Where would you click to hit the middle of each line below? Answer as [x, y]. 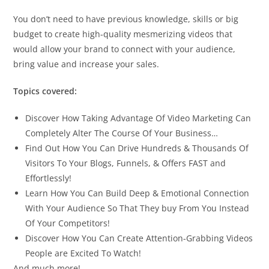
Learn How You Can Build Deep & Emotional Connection [138, 193]
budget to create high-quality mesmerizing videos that [123, 34]
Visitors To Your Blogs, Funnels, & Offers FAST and [126, 163]
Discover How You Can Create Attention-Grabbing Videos [139, 238]
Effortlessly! [49, 178]
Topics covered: [45, 91]
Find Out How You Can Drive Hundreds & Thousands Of [137, 148]
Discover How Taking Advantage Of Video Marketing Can [138, 118]
